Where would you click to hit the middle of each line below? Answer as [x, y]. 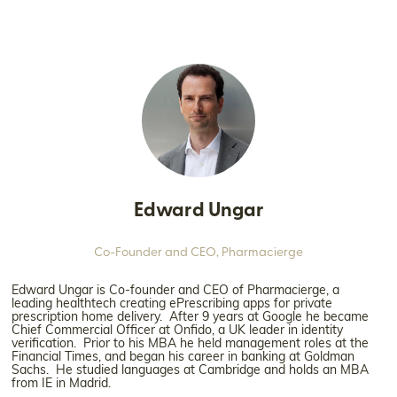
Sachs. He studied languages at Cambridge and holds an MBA [190, 370]
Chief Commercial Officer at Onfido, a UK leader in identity [177, 331]
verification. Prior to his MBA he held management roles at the [190, 344]
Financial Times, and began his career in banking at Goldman [183, 357]
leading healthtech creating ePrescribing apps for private [172, 304]
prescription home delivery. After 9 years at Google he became [190, 317]
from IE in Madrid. [63, 384]
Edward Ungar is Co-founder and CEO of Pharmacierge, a [175, 291]
